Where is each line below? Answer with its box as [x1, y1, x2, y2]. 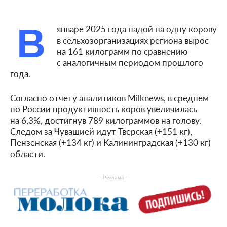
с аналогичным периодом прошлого [57, 56, 203, 68]
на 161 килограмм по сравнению [57, 45, 187, 57]
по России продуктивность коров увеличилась [10, 102, 197, 115]
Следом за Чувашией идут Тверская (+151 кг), [10, 125, 192, 137]
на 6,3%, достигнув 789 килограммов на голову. [10, 113, 201, 126]
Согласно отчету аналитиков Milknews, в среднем [10, 91, 209, 104]
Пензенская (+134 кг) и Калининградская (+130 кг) [10, 136, 211, 148]
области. [10, 147, 45, 160]
